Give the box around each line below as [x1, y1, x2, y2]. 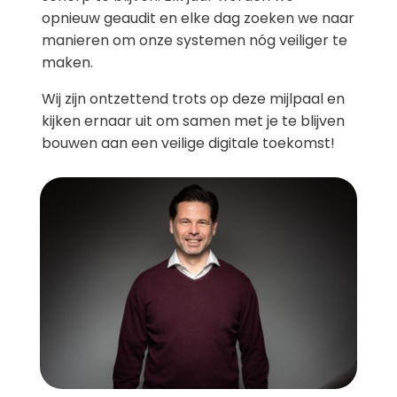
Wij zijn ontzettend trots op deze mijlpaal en [42, 88, 345, 109]
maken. [42, 51, 93, 73]
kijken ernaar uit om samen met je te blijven [42, 110, 345, 131]
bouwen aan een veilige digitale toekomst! [42, 132, 335, 153]
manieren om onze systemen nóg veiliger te [42, 29, 347, 51]
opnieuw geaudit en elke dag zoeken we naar [42, 7, 354, 28]
